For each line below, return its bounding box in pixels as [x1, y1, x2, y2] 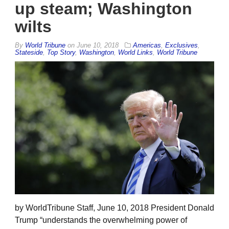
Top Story [47, 48, 75, 56]
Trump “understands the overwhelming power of [15, 215, 187, 224]
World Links [118, 48, 153, 56]
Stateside [15, 48, 43, 56]
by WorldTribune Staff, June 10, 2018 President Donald [15, 203, 214, 212]
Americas [133, 41, 161, 49]
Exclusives [165, 41, 198, 49]
